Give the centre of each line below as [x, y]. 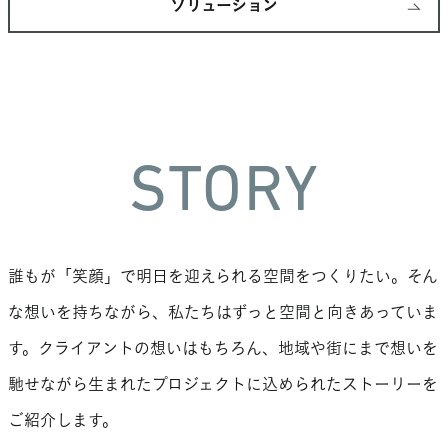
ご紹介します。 [63, 421]
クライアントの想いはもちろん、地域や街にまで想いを [238, 349]
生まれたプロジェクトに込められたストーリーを [263, 385]
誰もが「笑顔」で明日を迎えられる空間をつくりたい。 [207, 277]
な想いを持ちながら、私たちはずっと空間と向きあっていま [223, 313]
